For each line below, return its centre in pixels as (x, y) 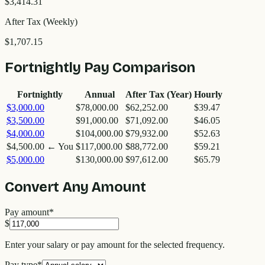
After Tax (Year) (159, 94)
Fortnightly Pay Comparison (100, 67)
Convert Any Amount (75, 187)
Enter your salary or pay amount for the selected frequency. (115, 244)
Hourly (208, 94)
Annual (99, 94)
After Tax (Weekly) (41, 21)
